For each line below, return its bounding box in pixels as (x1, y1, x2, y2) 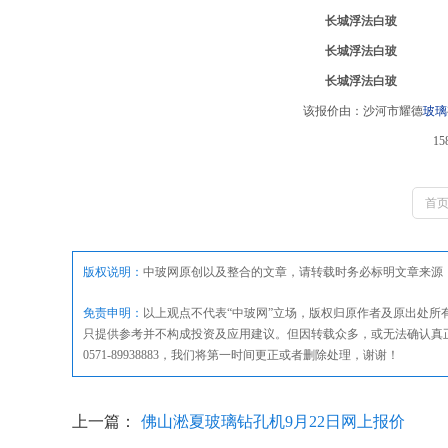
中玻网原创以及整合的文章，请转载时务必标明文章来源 (143, 265, 443, 279)
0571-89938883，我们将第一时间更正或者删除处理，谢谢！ (83, 348, 399, 362)
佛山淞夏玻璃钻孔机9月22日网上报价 (141, 413, 405, 430)
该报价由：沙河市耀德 (302, 104, 423, 118)
